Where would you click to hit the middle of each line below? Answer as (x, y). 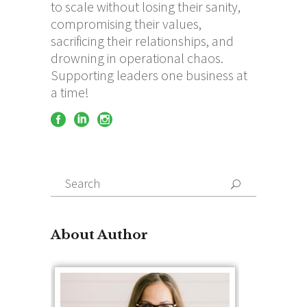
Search (70, 178)
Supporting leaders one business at (149, 75)
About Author (99, 234)
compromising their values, (126, 23)
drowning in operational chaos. (137, 58)
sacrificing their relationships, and (142, 40)
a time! (70, 92)
